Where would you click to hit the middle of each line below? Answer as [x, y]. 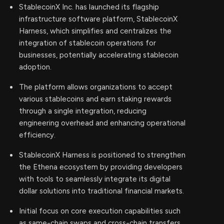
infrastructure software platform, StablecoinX [98, 19]
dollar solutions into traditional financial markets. [101, 191]
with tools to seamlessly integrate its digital [95, 179]
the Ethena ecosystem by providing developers [101, 167]
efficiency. [37, 135]
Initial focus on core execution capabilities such [100, 211]
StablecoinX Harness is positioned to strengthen [102, 155]
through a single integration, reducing [83, 111]
